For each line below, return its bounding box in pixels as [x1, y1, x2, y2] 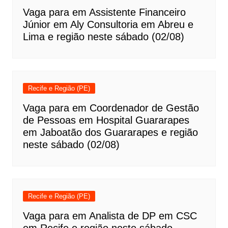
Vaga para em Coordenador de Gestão [22, 102, 199, 113]
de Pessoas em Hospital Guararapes [22, 115, 189, 126]
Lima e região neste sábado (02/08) [22, 31, 184, 42]
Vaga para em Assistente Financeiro [22, 7, 186, 18]
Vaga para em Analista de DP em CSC [22, 210, 197, 221]
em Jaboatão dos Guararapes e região [22, 127, 198, 138]
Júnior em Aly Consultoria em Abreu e [22, 19, 193, 30]
